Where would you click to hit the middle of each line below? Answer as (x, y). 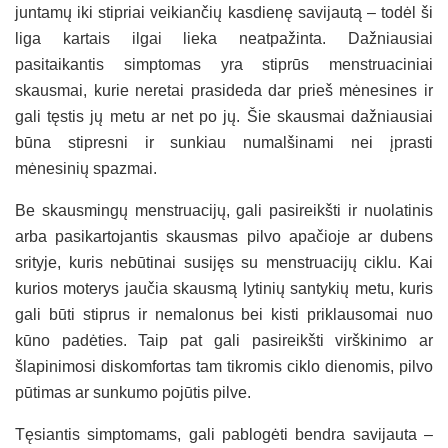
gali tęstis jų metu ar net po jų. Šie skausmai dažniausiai (224, 116)
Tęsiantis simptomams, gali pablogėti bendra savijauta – (224, 434)
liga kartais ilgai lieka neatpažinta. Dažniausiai (224, 38)
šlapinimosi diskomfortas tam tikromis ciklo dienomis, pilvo (224, 366)
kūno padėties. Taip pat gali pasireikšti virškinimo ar (224, 340)
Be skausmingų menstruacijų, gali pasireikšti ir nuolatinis (224, 210)
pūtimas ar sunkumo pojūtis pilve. (133, 392)
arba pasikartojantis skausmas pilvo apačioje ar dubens (224, 236)
